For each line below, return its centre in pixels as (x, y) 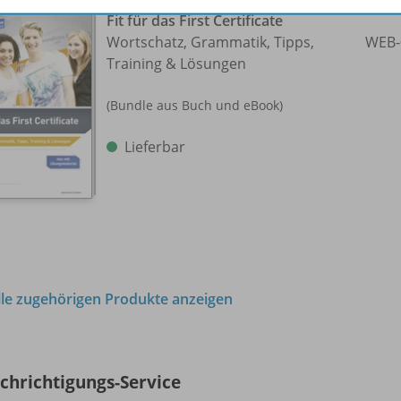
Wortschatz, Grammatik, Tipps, (210, 42)
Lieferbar (155, 147)
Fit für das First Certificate (195, 21)
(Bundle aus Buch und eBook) (195, 105)
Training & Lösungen (176, 64)
